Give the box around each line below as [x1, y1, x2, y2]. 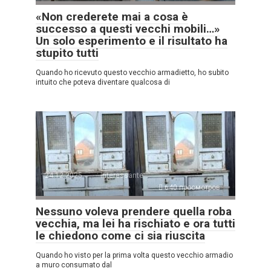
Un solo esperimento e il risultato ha [36, 33, 227, 48]
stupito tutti [36, 45, 99, 60]
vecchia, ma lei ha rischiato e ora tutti [36, 216, 235, 230]
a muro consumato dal [36, 260, 112, 269]
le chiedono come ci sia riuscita [36, 228, 205, 243]
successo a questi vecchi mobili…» [36, 21, 220, 36]
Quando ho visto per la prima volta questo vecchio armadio [36, 250, 233, 260]
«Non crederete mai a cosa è [36, 9, 188, 24]
